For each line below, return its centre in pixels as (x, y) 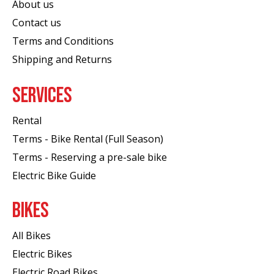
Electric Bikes (42, 254)
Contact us (37, 23)
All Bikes (31, 235)
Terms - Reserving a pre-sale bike (90, 157)
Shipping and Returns (62, 60)
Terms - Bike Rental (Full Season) (88, 139)
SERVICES (42, 96)
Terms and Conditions (63, 41)
